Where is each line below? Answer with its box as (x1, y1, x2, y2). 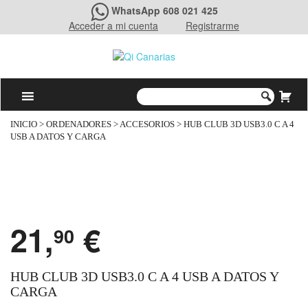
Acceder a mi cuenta (69, 19, 158, 32)
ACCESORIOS (120, 120, 175, 130)
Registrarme (186, 19, 239, 32)
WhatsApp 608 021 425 (111, 3, 218, 17)
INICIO (10, 120, 37, 130)
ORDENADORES (46, 120, 111, 130)
